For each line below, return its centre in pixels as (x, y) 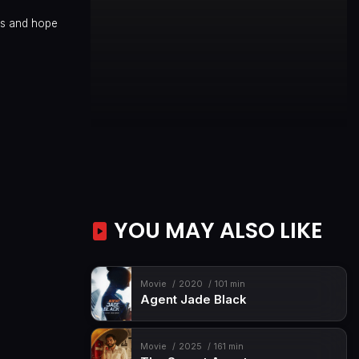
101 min (230, 284)
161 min (228, 346)
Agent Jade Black (193, 300)
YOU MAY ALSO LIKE (216, 230)
